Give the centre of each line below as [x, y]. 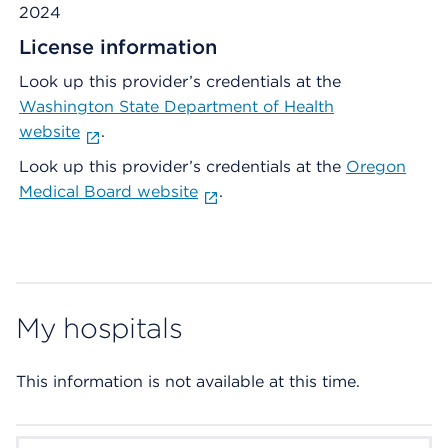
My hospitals [99, 328]
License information [118, 47]
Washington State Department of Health [176, 106]
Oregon [376, 166]
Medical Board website [108, 191]
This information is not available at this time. [188, 381]
